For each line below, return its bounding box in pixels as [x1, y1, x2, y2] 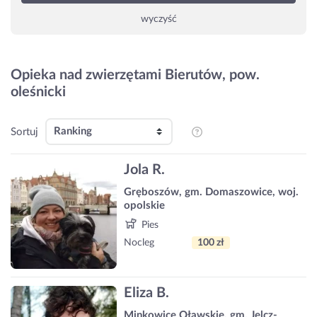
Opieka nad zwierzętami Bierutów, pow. [11, 68, 260, 82]
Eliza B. [124, 286, 169, 301]
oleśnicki [11, 85, 66, 99]
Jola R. [124, 162, 165, 177]
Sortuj [11, 126, 38, 137]
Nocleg [124, 237, 154, 248]
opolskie [124, 200, 165, 211]
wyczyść [140, 14, 177, 24]
